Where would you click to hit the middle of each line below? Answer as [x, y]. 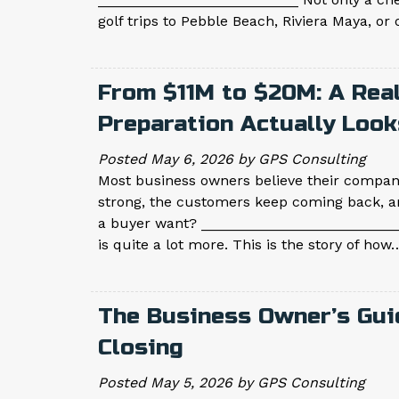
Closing [141, 348]
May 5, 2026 [191, 383]
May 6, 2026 [192, 159]
